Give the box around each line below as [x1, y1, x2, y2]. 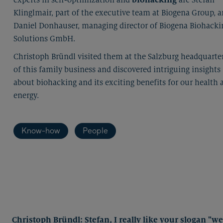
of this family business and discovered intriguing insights [13, 65, 221, 74]
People [83, 126, 108, 135]
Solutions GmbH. [13, 34, 75, 43]
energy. [13, 91, 39, 100]
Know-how [21, 126, 60, 135]
